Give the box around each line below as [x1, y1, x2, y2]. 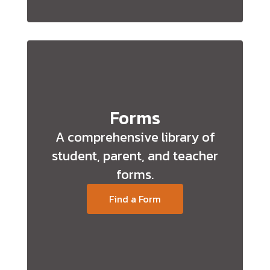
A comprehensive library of [55, 127, 215, 147]
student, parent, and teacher [52, 146, 218, 166]
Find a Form [109, 192, 162, 206]
